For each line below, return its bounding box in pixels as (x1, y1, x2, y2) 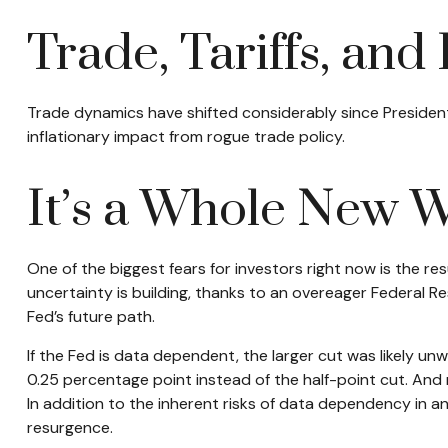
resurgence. (26, 417, 113, 438)
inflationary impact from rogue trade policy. (26, 126, 345, 147)
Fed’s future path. (26, 306, 155, 327)
